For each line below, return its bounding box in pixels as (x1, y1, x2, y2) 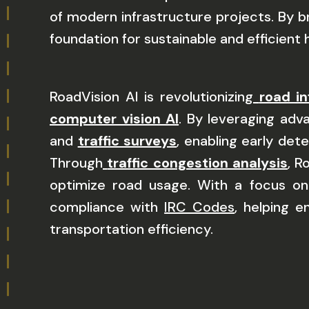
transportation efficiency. (50, 220, 213, 238)
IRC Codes (164, 198, 235, 216)
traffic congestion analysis (107, 154, 288, 172)
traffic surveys (77, 132, 177, 150)
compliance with (50, 198, 165, 216)
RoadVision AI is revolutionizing (50, 88, 253, 106)
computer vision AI (50, 110, 179, 128)
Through (50, 154, 103, 172)
